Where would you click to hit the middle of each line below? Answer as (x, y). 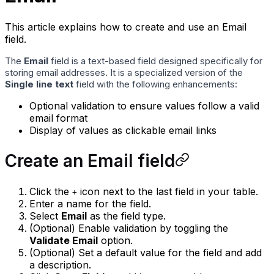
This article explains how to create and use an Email (126, 27)
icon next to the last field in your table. (168, 192)
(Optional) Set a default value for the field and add (146, 253)
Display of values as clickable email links (123, 130)
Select (45, 216)
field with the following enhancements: (155, 84)
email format (58, 118)
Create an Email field (90, 161)
